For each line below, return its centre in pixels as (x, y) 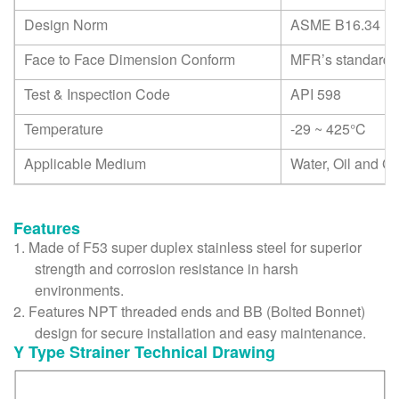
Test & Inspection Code (97, 94)
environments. (79, 289)
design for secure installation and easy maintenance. (200, 332)
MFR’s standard (341, 59)
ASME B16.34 (335, 24)
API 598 (316, 94)
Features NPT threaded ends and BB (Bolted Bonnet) (197, 311)
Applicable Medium (85, 163)
